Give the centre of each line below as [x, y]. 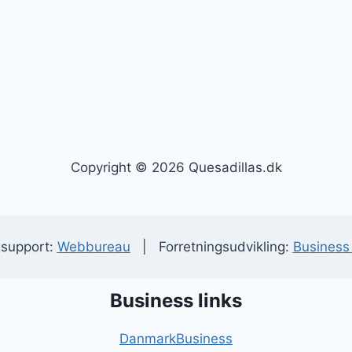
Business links [176, 301]
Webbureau [93, 247]
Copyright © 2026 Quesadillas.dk [176, 167]
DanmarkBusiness [176, 339]
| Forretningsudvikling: [211, 247]
